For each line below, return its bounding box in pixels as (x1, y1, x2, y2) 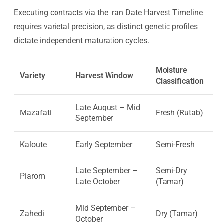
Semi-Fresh (156, 139, 195, 149)
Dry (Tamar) (156, 208, 198, 218)
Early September (75, 139, 132, 149)
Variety (20, 70, 45, 80)
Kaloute (20, 139, 47, 149)
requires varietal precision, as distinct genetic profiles (14, 21, 198, 31)
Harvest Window (75, 70, 133, 80)
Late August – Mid (75, 102, 140, 112)
